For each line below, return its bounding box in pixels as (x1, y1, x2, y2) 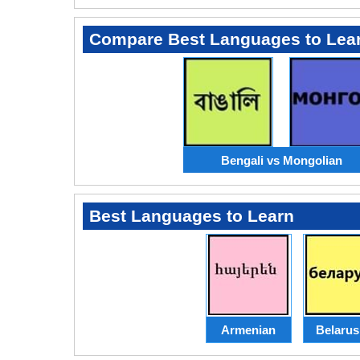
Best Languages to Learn (89, 207, 294, 226)
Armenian (221, 322, 276, 337)
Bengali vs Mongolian (220, 153, 342, 167)
